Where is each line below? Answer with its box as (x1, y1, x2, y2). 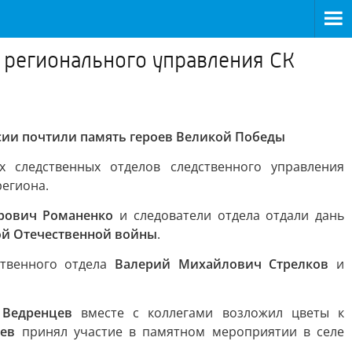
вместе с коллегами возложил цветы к (71, 304, 344, 321)
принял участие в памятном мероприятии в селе (15, 323, 344, 340)
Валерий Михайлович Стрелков (115, 255, 329, 273)
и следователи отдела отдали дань (113, 207, 345, 224)
